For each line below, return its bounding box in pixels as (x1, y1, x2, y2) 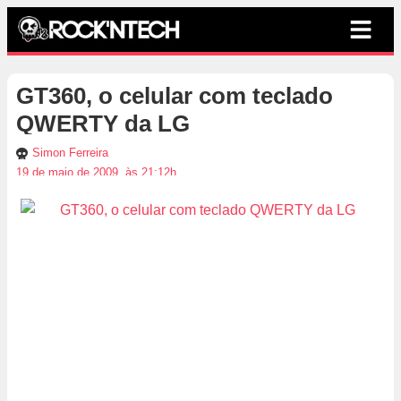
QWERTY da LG (16, 110, 190, 138)
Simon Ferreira (32, 146, 108, 160)
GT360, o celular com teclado (16, 82, 333, 110)
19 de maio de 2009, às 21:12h (16, 166, 176, 180)
